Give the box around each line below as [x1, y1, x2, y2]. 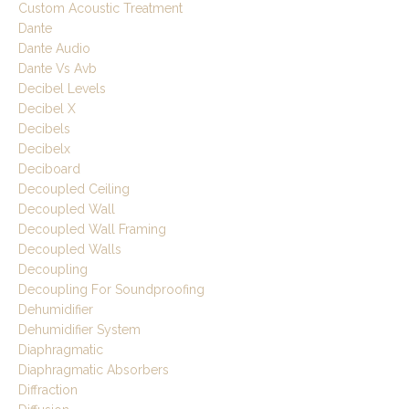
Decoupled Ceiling [18, 182, 130, 197]
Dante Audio [18, 41, 90, 57]
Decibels [18, 121, 70, 137]
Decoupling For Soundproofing [18, 282, 204, 298]
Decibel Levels [18, 81, 106, 97]
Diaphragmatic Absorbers [18, 362, 169, 378]
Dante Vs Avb [18, 61, 97, 77]
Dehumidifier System [18, 322, 141, 338]
